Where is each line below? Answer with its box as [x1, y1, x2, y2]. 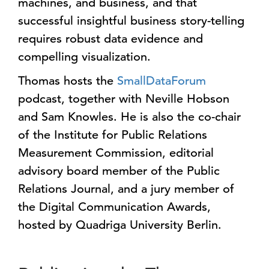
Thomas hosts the [18, 73, 117, 88]
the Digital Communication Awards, [18, 199, 211, 214]
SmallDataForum [117, 73, 206, 88]
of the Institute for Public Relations [18, 127, 207, 142]
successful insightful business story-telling [18, 13, 244, 28]
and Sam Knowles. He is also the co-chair [18, 109, 241, 124]
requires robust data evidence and [18, 31, 203, 46]
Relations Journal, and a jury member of [18, 181, 234, 196]
